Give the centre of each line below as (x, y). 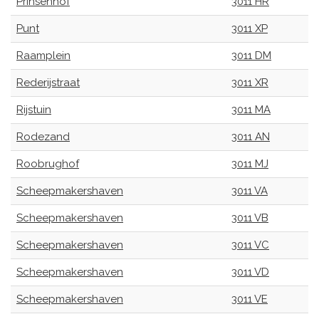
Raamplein (43, 56)
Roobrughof (48, 164)
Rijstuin (34, 110)
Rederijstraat (48, 83)
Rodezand (43, 137)
